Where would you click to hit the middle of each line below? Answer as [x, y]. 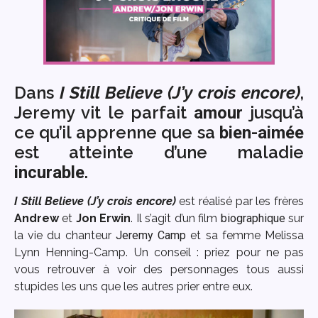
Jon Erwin [103, 218]
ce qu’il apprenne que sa [117, 132]
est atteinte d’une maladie [159, 152]
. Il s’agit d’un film [176, 218]
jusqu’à [274, 112]
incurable [49, 172]
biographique [253, 218]
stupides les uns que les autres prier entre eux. [133, 286]
